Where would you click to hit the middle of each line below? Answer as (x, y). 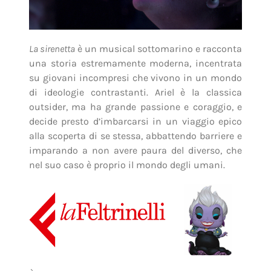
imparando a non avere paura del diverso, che (135, 150)
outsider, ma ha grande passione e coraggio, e (135, 106)
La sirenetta (52, 48)
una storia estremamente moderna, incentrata (135, 63)
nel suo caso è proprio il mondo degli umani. (127, 165)
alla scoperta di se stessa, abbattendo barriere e (135, 135)
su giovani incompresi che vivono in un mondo (135, 77)
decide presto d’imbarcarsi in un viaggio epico (135, 121)
